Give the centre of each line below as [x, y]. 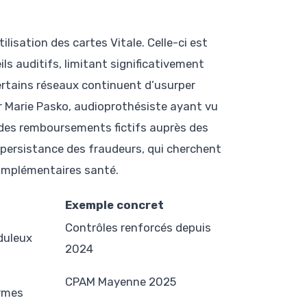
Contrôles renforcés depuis [138, 228]
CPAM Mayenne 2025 [121, 282]
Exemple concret [114, 205]
